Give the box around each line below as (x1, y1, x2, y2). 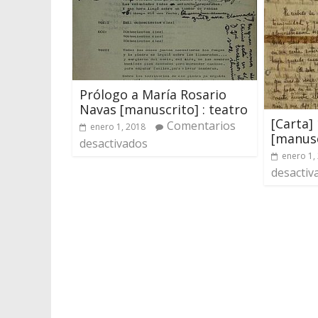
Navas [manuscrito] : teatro (79, 100, 248, 118)
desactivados (79, 135, 148, 151)
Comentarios (167, 117, 236, 133)
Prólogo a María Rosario (79, 85, 226, 103)
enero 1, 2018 (90, 120, 146, 133)
